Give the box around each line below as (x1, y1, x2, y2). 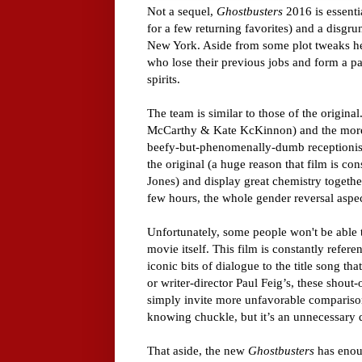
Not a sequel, (147, 4, 217, 19)
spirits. (147, 72, 180, 86)
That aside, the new (147, 343, 248, 358)
